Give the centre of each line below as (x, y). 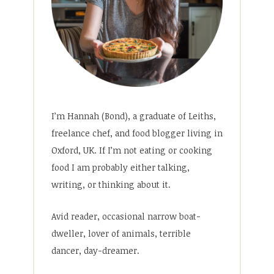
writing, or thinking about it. (111, 184)
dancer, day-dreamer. (95, 251)
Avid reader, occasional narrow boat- (126, 217)
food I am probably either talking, (120, 167)
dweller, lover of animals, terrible (121, 234)
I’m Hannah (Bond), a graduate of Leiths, (134, 116)
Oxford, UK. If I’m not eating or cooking (132, 150)
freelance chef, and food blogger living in (137, 133)
